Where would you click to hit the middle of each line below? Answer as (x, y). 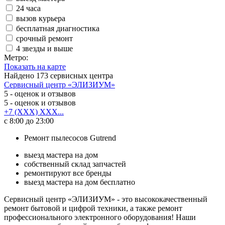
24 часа (28, 8)
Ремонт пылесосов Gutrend (70, 138)
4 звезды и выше (44, 48)
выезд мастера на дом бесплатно (80, 182)
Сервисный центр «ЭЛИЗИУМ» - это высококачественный (106, 199)
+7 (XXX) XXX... (34, 111)
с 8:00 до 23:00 (29, 121)
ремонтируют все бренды (68, 173)
